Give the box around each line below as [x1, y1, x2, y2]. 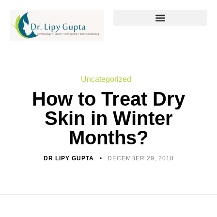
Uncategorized [81, 75, 131, 84]
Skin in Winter [44, 108, 173, 129]
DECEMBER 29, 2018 [107, 155, 174, 162]
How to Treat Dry [32, 88, 185, 110]
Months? [69, 127, 148, 149]
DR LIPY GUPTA [43, 155, 96, 162]
